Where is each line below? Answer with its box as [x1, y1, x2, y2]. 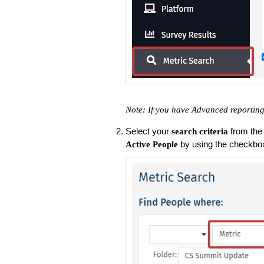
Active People [125, 139, 180, 149]
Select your [125, 126, 171, 136]
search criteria [171, 126, 228, 136]
